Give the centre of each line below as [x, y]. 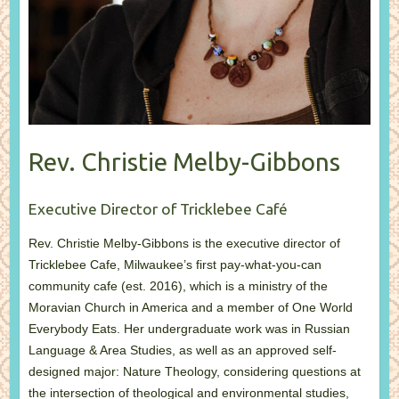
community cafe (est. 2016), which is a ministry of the [178, 285]
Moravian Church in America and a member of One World [190, 307]
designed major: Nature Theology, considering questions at [194, 371]
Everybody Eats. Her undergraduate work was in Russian [189, 328]
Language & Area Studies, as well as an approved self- [182, 350]
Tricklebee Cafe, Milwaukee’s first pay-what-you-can [175, 264]
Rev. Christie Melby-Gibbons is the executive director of [184, 243]
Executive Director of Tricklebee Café [158, 208]
